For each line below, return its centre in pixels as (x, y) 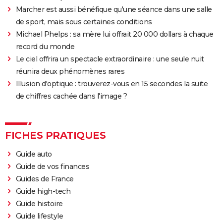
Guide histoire (39, 203)
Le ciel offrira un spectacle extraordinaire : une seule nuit (110, 59)
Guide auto (34, 154)
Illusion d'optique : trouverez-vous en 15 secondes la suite (112, 83)
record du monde (45, 46)
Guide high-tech (43, 191)
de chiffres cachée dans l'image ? (71, 96)
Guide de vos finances (53, 166)
